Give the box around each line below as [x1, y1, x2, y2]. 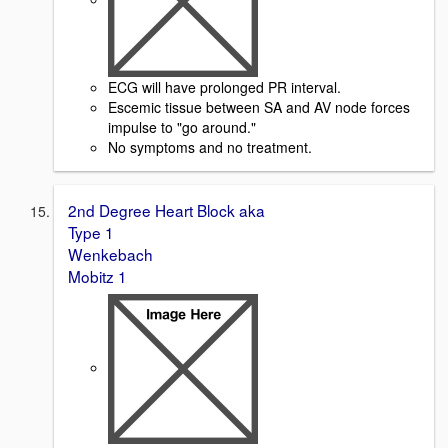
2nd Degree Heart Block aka [68, 198, 265, 221]
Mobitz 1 [68, 264, 127, 287]
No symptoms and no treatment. [108, 136, 316, 157]
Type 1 [68, 220, 114, 243]
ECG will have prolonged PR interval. [108, 76, 345, 97]
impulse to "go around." [108, 116, 260, 137]
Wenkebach [68, 242, 153, 265]
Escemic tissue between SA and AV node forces [108, 96, 410, 117]
